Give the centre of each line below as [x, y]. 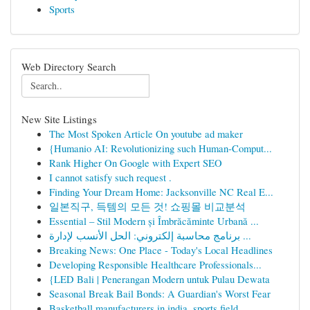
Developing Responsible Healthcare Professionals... [155, 264]
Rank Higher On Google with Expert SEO [136, 163]
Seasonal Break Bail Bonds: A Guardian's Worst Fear [160, 293]
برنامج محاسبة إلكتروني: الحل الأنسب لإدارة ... [246, 235]
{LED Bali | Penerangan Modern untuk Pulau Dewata [159, 279]
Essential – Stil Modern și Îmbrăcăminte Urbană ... [154, 221]
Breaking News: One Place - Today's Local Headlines [161, 250]
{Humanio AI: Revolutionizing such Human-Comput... [161, 148]
